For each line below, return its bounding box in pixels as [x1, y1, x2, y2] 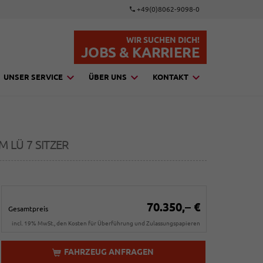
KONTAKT [153, 73, 188, 81]
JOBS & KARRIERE [80, 45, 200, 60]
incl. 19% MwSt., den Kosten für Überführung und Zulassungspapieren [11, 220, 200, 227]
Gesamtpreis [8, 204, 48, 213]
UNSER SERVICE [4, 73, 63, 81]
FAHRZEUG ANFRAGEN [64, 247, 154, 257]
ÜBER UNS [89, 73, 127, 81]
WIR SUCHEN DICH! [126, 35, 200, 45]
